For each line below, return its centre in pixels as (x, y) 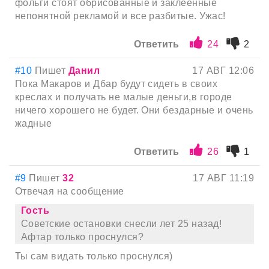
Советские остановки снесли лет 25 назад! (122, 224)
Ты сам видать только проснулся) (94, 256)
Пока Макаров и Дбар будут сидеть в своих (116, 84)
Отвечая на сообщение (70, 192)
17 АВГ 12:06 (223, 71)
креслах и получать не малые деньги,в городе (124, 97)
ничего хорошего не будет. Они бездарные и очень (134, 110)
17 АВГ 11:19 (223, 178)
